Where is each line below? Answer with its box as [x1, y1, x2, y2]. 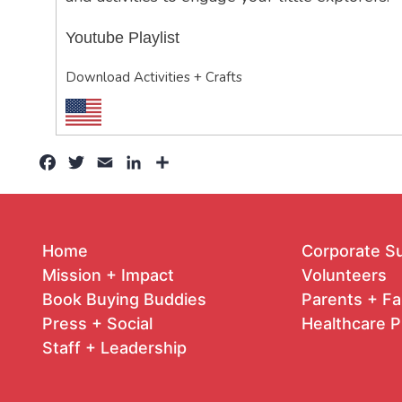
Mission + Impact [42, 265, 174, 284]
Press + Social [42, 313, 153, 333]
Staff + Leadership [42, 337, 187, 357]
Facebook [58, 156, 129, 175]
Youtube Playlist [66, 29, 179, 47]
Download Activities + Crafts [66, 68, 242, 86]
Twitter [87, 156, 135, 175]
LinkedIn [144, 156, 205, 175]
